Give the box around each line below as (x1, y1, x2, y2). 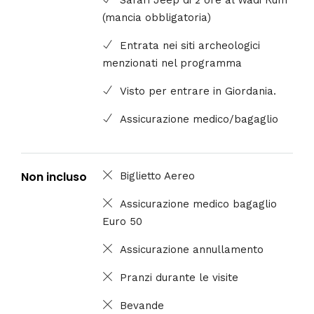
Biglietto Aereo (120, 169, 196, 182)
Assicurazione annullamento (120, 243, 264, 256)
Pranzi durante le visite (120, 271, 239, 284)
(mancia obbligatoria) (102, 11, 212, 24)
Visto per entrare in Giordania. (120, 84, 277, 97)
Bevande (120, 299, 165, 312)
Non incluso (21, 168, 87, 185)
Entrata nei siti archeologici (120, 39, 261, 52)
